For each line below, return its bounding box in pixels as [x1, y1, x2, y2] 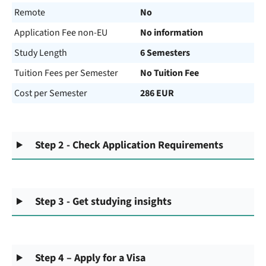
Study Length [14, 46, 67, 59]
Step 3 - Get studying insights [35, 194, 172, 209]
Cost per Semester [14, 87, 87, 100]
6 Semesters [140, 46, 190, 59]
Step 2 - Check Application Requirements [35, 138, 224, 153]
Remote [14, 6, 45, 19]
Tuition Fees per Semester [14, 66, 118, 80]
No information [140, 26, 203, 39]
